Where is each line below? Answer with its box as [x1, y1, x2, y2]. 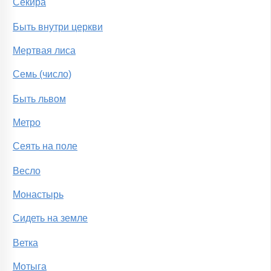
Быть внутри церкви [13, 22, 103, 33]
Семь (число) [13, 69, 71, 80]
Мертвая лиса [13, 45, 76, 56]
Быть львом [13, 94, 66, 105]
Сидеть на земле [13, 213, 88, 224]
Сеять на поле [13, 141, 77, 152]
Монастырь [13, 189, 64, 200]
